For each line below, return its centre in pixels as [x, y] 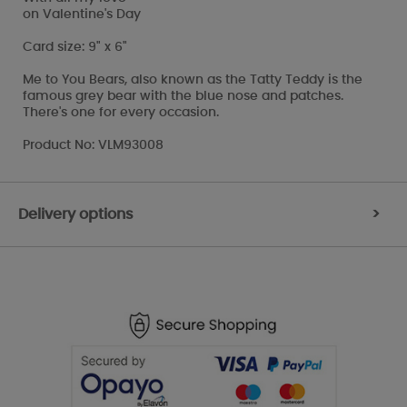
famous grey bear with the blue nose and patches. [183, 96]
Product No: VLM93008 [93, 145]
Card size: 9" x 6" [75, 47]
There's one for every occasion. [121, 112]
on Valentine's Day [82, 14]
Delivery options [76, 214]
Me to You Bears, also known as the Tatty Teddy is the [193, 79]
